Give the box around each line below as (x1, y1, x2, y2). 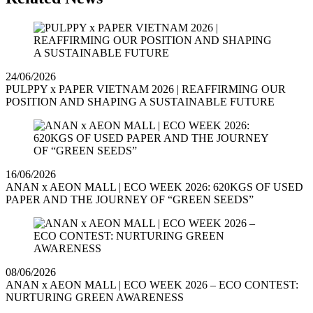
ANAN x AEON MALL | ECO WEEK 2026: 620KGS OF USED (6, 181, 303, 194)
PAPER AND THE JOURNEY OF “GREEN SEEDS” (6, 194, 254, 206)
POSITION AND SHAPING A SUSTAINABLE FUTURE (6, 96, 275, 108)
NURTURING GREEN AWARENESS (6, 291, 184, 304)
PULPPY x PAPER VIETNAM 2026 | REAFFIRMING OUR (6, 83, 286, 96)
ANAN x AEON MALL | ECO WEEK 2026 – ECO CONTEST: (6, 279, 298, 291)
